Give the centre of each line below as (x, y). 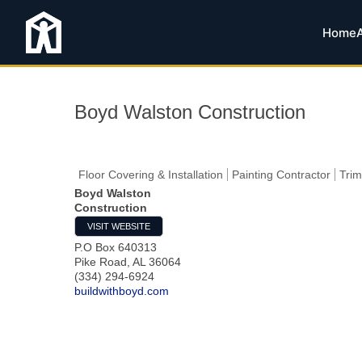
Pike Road (101, 262)
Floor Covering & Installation (151, 175)
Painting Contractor (281, 175)
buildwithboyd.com (122, 291)
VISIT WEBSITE (119, 226)
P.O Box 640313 (116, 247)
